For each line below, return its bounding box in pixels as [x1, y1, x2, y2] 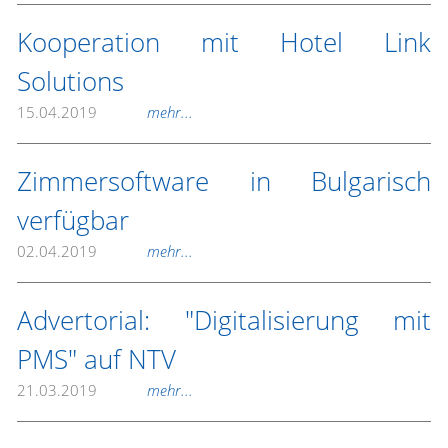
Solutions [17, 63, 124, 99]
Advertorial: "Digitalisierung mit [17, 302, 431, 338]
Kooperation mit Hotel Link [17, 24, 431, 60]
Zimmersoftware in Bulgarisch [17, 163, 431, 199]
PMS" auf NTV [17, 341, 176, 377]
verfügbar [17, 202, 129, 238]
